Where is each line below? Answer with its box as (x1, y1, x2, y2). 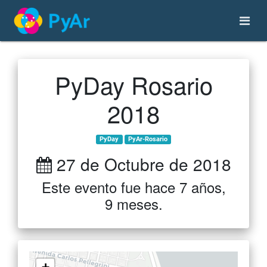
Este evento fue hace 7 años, (41, 176, 226, 197)
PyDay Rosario (54, 67, 213, 101)
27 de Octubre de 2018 (51, 152, 231, 176)
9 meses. (104, 193, 163, 214)
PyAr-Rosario (128, 135, 167, 143)
